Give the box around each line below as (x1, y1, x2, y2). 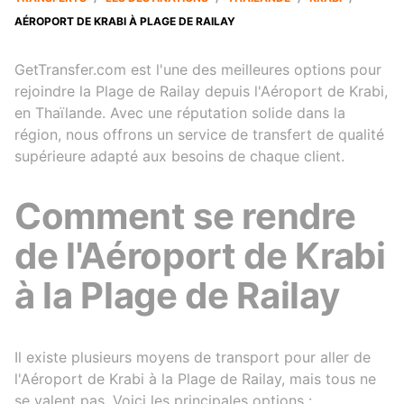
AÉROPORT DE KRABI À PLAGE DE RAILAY (14, 14, 235, 29)
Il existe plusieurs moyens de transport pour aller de (14, 347, 371, 366)
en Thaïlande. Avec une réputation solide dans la (14, 104, 345, 123)
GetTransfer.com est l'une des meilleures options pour (14, 60, 381, 79)
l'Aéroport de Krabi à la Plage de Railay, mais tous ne (14, 369, 376, 388)
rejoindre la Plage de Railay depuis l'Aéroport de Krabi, (14, 82, 388, 101)
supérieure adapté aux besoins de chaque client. (14, 147, 344, 166)
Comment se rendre (14, 194, 356, 239)
